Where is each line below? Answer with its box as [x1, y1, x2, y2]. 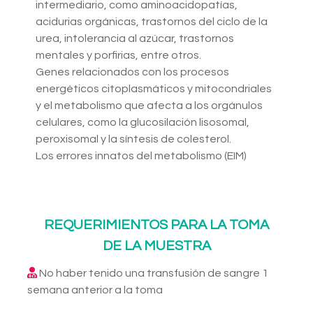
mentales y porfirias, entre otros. [36, 50, 201, 61]
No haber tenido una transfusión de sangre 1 [37, 268, 268, 279]
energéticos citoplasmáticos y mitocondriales [36, 83, 272, 95]
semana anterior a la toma [27, 284, 163, 296]
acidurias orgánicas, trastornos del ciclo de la [36, 16, 268, 28]
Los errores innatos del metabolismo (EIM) [36, 150, 247, 162]
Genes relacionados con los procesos [36, 66, 229, 78]
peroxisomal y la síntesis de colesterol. [36, 133, 231, 145]
